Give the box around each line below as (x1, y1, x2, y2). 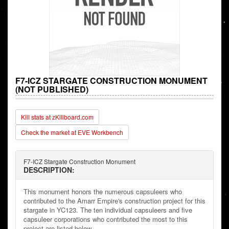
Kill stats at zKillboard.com (21, 112, 94, 122)
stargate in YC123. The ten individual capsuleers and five (24, 205, 192, 215)
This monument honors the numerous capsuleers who (24, 187, 182, 197)
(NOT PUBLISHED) (15, 83, 88, 96)
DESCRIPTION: (24, 165, 75, 175)
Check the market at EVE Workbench (21, 128, 123, 137)
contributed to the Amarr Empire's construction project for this (24, 196, 205, 206)
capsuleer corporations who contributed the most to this (24, 214, 188, 224)
